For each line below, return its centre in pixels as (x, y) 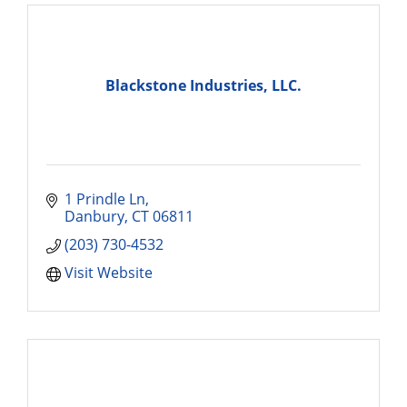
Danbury (94, 216)
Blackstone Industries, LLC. (203, 85)
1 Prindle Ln (105, 199)
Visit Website (109, 273)
